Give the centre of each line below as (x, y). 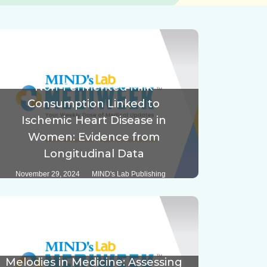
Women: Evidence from (94, 137)
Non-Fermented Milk (94, 87)
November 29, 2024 (48, 174)
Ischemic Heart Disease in (94, 121)
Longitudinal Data (94, 154)
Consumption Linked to (94, 104)
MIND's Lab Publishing (129, 174)
